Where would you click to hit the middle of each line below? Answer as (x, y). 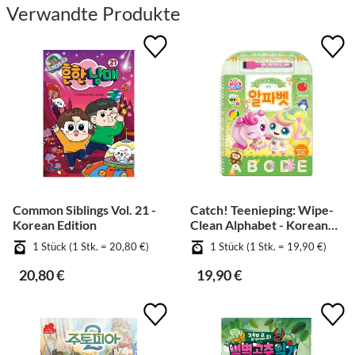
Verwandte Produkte (94, 13)
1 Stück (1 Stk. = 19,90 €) (268, 247)
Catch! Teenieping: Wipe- (262, 210)
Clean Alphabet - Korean (259, 225)
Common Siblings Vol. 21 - (84, 210)
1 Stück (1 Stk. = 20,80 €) (91, 247)
